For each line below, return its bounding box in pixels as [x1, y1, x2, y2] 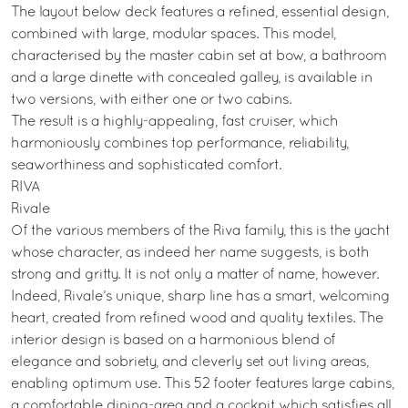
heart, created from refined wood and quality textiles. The [11, 312, 383, 325]
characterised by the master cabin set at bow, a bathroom [11, 50, 386, 63]
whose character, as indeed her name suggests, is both [11, 247, 369, 260]
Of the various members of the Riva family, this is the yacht [11, 225, 390, 238]
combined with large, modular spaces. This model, [11, 28, 336, 41]
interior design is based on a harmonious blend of [11, 334, 335, 347]
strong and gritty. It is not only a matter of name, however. [11, 269, 379, 281]
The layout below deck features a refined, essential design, [11, 6, 389, 19]
